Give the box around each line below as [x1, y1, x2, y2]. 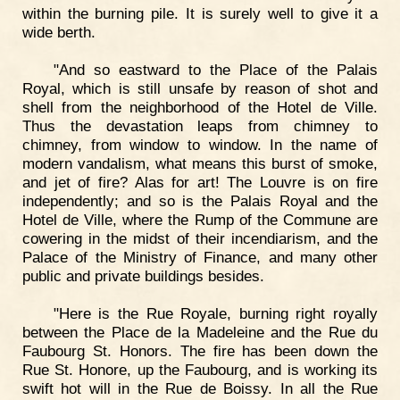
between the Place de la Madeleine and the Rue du [22, 322, 378, 341]
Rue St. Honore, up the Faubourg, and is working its [22, 360, 378, 379]
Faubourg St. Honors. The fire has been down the [22, 341, 378, 360]
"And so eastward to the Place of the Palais [53, 60, 378, 79]
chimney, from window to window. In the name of [22, 135, 378, 154]
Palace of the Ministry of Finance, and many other [22, 247, 378, 266]
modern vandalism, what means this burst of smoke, [22, 154, 378, 172]
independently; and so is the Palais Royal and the [22, 191, 378, 210]
